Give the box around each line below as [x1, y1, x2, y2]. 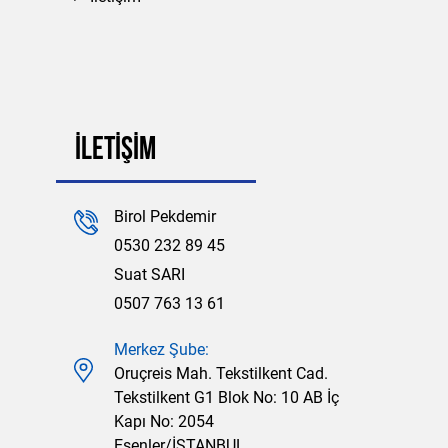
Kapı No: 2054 [114, 411, 214, 431]
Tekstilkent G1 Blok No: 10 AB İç [114, 387, 339, 407]
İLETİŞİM [75, 134, 156, 167]
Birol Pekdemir [114, 206, 216, 226]
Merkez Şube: [114, 339, 209, 359]
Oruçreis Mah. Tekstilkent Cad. [114, 363, 328, 383]
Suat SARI [114, 264, 185, 284]
